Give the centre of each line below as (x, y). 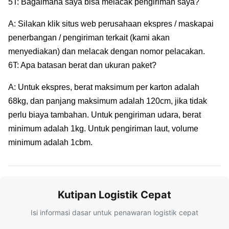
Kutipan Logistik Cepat (114, 195)
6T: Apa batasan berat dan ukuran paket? (82, 65)
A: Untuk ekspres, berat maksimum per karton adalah (104, 87)
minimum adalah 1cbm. (50, 143)
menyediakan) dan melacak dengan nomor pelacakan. (107, 52)
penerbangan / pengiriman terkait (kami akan (89, 38)
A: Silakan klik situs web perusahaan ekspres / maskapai (111, 24)
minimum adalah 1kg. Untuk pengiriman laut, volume (103, 129)
